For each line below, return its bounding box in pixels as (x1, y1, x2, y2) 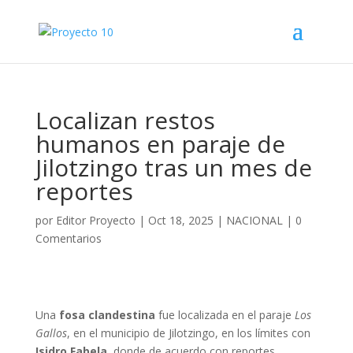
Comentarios (35, 231, 102, 246)
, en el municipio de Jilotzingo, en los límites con (66, 325, 310, 340)
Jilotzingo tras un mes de (35, 151, 312, 184)
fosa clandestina (58, 307, 155, 322)
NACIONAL (225, 213, 283, 228)
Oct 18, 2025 (147, 213, 214, 228)
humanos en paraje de (35, 128, 285, 160)
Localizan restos (35, 104, 215, 136)
